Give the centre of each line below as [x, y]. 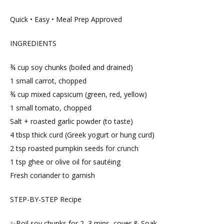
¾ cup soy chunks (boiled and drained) [71, 67]
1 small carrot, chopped [48, 81]
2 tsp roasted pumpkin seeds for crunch [74, 148]
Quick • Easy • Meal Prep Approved [66, 19]
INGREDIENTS [33, 43]
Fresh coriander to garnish [52, 175]
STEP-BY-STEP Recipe [46, 199]
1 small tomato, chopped [51, 108]
